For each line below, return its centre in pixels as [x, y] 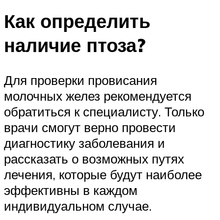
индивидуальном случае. [78, 206]
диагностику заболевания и [84, 143]
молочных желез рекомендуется [98, 96]
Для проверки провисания [81, 80]
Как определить [77, 21]
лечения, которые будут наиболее [103, 175]
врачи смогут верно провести [90, 127]
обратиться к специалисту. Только [104, 112]
